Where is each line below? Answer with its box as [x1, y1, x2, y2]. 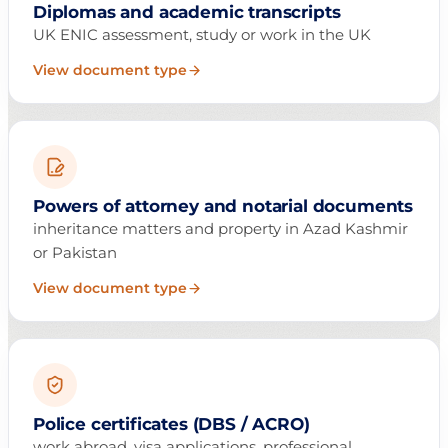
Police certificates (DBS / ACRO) [33, 414, 310, 435]
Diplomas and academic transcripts [33, 2, 341, 23]
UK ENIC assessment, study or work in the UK [33, 25, 371, 45]
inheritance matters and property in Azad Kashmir [33, 219, 408, 239]
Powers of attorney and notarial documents [33, 196, 414, 217]
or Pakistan [33, 243, 117, 263]
